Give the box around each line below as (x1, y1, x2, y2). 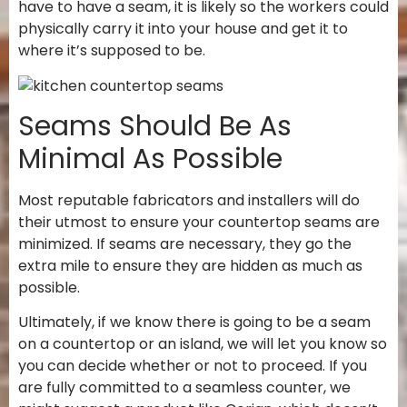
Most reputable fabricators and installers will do (18, 190, 360, 212)
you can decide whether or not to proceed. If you (18, 355, 367, 377)
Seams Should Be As (18, 107, 292, 146)
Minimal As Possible (18, 140, 283, 179)
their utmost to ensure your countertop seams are (18, 212, 380, 233)
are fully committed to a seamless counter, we (18, 377, 351, 399)
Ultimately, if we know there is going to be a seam (18, 312, 371, 333)
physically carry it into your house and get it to (18, 18, 348, 40)
